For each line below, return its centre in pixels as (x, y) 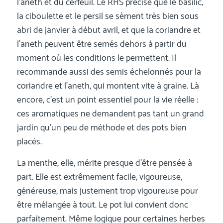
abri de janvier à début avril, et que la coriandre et (109, 30)
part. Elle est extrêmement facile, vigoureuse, (99, 177)
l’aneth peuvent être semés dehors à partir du (102, 44)
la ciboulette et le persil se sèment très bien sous (108, 16)
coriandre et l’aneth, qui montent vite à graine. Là (108, 86)
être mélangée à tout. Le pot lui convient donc (102, 205)
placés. (29, 142)
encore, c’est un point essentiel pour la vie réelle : (107, 100)
